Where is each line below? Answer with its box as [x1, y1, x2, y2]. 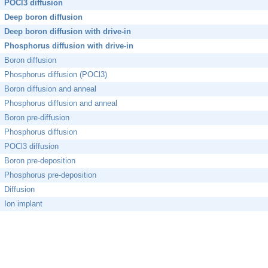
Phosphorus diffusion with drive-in [4, 41, 133, 51]
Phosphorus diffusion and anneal [4, 99, 117, 108]
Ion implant [4, 199, 42, 209]
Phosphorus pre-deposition [4, 170, 96, 180]
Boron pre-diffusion [4, 113, 69, 123]
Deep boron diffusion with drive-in [4, 27, 131, 36]
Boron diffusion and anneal [4, 84, 96, 94]
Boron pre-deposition [4, 156, 75, 166]
